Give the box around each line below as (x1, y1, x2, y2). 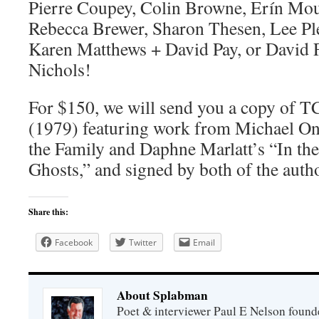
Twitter (129, 236, 157, 249)
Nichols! (28, 56, 91, 81)
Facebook (55, 236, 93, 249)
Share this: (28, 205, 68, 218)
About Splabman (117, 286, 208, 304)
